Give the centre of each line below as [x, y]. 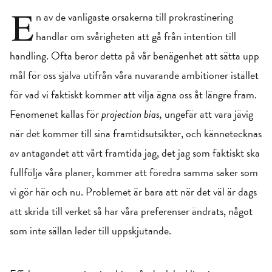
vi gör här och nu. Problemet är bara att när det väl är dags [133, 192]
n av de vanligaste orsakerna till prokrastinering [134, 17]
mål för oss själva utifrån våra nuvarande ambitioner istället [134, 75]
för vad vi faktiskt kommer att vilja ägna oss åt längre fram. [133, 94]
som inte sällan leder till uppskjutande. [90, 230]
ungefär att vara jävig [209, 114]
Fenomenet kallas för [56, 114]
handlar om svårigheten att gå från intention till [136, 36]
